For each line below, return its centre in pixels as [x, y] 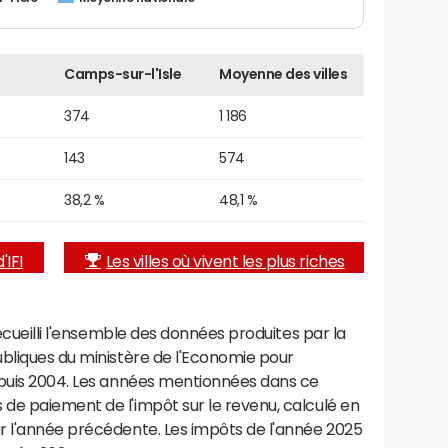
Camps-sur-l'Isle [123, 73]
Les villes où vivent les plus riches [225, 260]
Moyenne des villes [283, 73]
